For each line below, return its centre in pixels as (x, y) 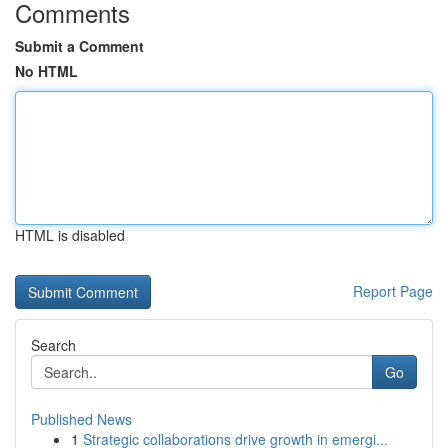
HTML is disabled (70, 235)
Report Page (393, 291)
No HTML (46, 71)
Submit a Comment (79, 46)
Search (53, 345)
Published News (81, 419)
